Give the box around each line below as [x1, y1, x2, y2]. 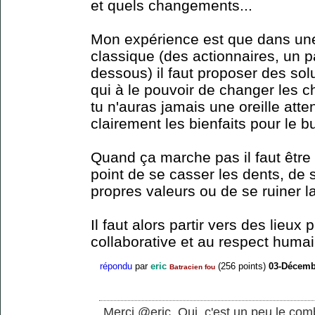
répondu [100, 261, 132, 272]
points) [236, 261, 266, 272]
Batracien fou [169, 263, 215, 271]
